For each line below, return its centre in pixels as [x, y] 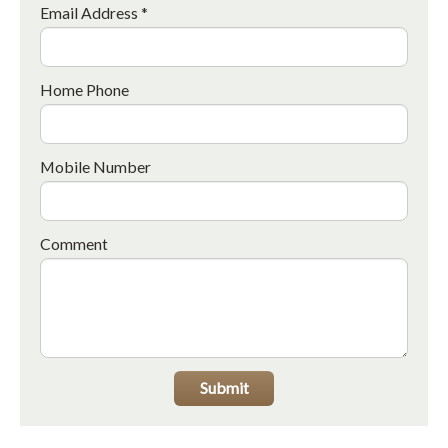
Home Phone [84, 89]
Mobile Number [95, 166]
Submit [224, 387]
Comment [74, 243]
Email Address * [94, 12]
